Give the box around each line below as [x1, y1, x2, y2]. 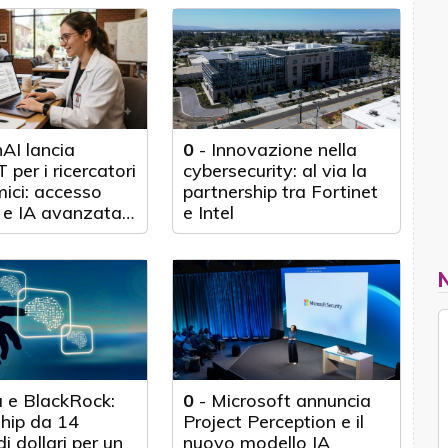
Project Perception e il [183, 410, 365, 433]
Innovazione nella [211, 138, 358, 161]
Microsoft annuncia [211, 389, 372, 412]
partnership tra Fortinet [183, 180, 379, 203]
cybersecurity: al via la [183, 159, 368, 182]
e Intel [183, 201, 235, 224]
